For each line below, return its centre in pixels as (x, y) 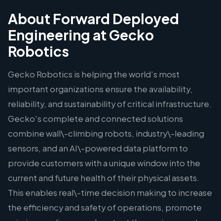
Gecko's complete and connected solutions (95, 119)
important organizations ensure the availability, (100, 89)
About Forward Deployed (93, 18)
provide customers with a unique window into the (104, 163)
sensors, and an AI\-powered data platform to (98, 148)
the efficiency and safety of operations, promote (105, 207)
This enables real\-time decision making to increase (110, 193)
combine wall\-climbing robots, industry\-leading (106, 133)
